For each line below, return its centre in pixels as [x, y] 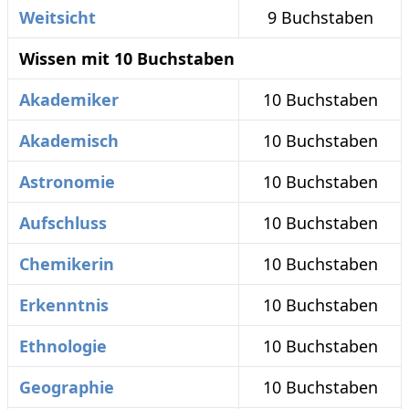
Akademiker [69, 100]
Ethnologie [63, 346]
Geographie [67, 387]
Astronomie [67, 182]
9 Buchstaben [320, 17]
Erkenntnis [64, 305]
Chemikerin [67, 264]
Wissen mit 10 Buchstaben [127, 58]
